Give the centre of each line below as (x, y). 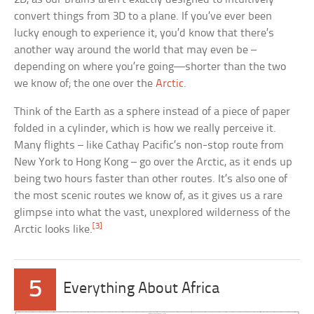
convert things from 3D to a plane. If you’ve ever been (143, 16)
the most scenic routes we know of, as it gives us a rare (149, 196)
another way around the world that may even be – (136, 50)
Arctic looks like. (54, 229)
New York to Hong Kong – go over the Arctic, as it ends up (153, 162)
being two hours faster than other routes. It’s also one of (151, 179)
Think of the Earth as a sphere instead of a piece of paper (152, 111)
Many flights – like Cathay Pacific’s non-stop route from (149, 145)
